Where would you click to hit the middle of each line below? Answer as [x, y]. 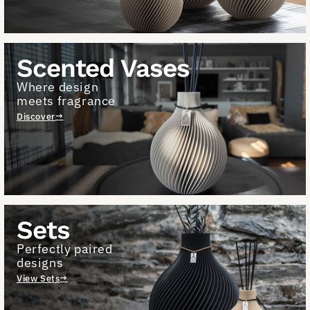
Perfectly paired [65, 249]
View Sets [38, 278]
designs [40, 263]
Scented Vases [103, 68]
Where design [58, 87]
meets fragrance [66, 101]
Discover [36, 116]
